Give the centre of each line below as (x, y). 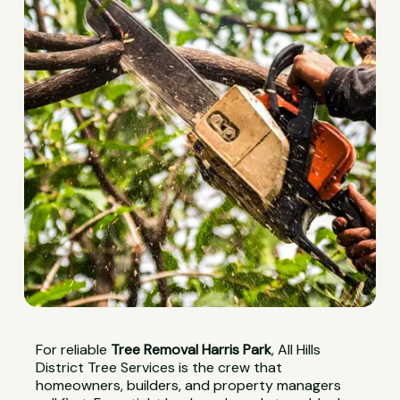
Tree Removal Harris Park (192, 350)
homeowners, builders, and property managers (189, 386)
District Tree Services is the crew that (159, 368)
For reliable (74, 350)
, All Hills (296, 350)
